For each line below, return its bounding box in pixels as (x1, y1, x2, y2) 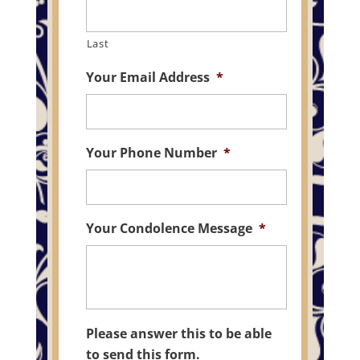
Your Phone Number (85, 143, 217, 162)
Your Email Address (85, 67, 210, 86)
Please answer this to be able (85, 324, 272, 342)
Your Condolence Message (85, 219, 252, 237)
